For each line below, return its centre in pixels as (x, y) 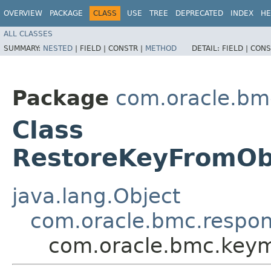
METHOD (161, 48)
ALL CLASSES (28, 34)
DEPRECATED (199, 13)
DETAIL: (207, 48)
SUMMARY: (23, 48)
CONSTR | (127, 48)
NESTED (58, 48)
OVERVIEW (23, 13)
